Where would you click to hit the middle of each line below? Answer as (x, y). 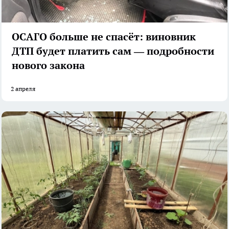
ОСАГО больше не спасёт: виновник (104, 37)
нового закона (48, 65)
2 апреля (23, 88)
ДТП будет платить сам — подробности (113, 51)
